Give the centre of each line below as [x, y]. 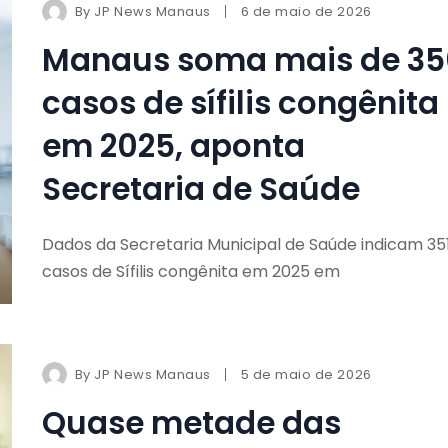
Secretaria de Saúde [200, 189]
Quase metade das [191, 422]
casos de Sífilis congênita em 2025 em [190, 272]
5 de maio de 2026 [306, 374]
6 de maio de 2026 [306, 12]
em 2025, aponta [173, 146]
